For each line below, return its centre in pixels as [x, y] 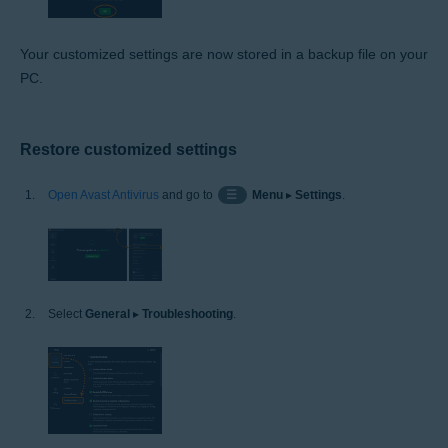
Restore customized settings [128, 150]
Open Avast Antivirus [103, 195]
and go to [187, 195]
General [107, 314]
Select [66, 314]
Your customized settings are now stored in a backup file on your [224, 54]
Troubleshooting [187, 314]
